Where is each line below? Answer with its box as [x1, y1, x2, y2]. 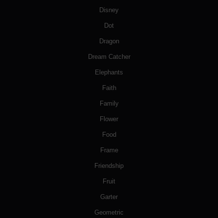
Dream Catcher [88, 53, 130, 61]
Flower [100, 115, 118, 123]
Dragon [99, 37, 119, 45]
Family [99, 100, 119, 108]
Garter [100, 193, 118, 201]
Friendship [94, 162, 124, 170]
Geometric [94, 209, 124, 217]
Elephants [95, 69, 123, 76]
